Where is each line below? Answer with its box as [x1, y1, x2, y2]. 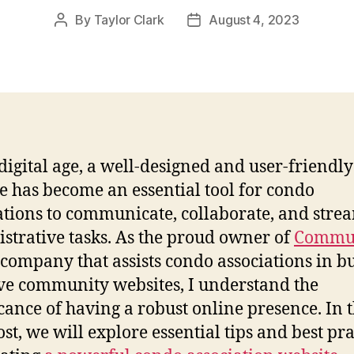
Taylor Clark [93, 11, 164, 28]
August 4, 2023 [209, 11, 299, 28]
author [60, 32, 98, 48]
